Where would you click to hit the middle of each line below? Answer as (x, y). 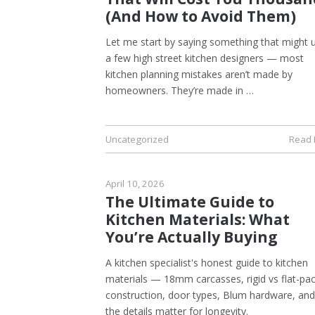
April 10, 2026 (135, 183)
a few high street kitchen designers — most (205, 58)
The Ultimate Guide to (190, 201)
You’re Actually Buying (192, 237)
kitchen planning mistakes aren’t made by (199, 74)
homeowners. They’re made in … (180, 90)
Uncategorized (137, 139)
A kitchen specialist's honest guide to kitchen (207, 262)
